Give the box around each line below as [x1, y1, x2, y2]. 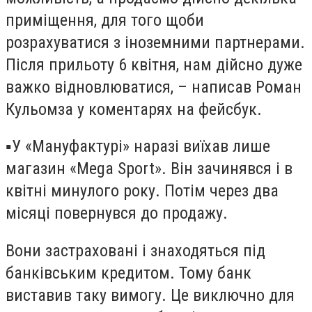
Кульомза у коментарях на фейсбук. [6, 99, 262, 119]
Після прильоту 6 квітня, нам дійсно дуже [6, 54, 302, 75]
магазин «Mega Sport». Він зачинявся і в [6, 159, 292, 179]
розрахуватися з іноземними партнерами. [6, 32, 305, 52]
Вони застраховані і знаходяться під [6, 240, 265, 260]
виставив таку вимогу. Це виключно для [6, 285, 295, 305]
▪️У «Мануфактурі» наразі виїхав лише [6, 136, 270, 157]
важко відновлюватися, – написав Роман [6, 77, 302, 97]
